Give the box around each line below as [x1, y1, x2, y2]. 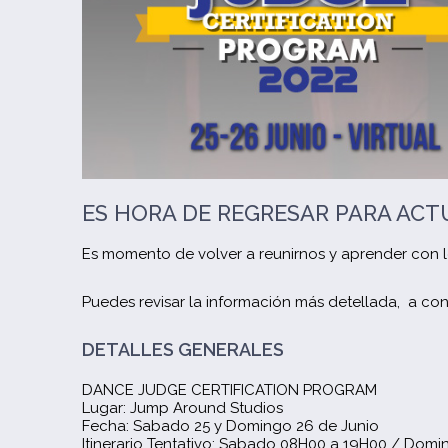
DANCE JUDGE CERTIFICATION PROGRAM [82, 381, 377, 400]
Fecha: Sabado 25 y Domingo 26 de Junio [82, 417, 379, 436]
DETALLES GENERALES [82, 339, 284, 361]
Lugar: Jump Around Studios [82, 399, 283, 418]
